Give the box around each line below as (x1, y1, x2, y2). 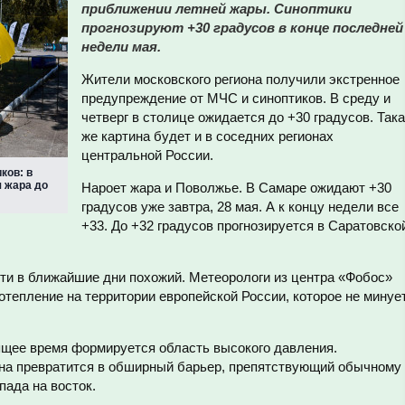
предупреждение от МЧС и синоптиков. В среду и (81, 90, 391, 106)
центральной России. (81, 147, 213, 163)
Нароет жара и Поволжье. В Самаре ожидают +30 (81, 180, 391, 195)
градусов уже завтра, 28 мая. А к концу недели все (81, 199, 399, 214)
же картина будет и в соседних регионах (81, 128, 334, 144)
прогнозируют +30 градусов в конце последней (81, 20, 403, 35)
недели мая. (81, 39, 161, 54)
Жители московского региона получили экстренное (81, 71, 400, 87)
